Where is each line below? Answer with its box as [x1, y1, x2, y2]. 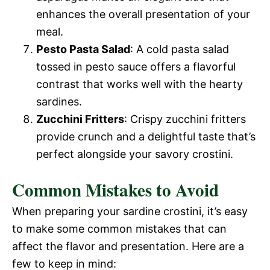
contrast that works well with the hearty [36, 77, 243, 90]
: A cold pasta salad [130, 42, 229, 55]
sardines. [36, 95, 82, 108]
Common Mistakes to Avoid [12, 177, 219, 202]
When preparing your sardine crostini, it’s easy [12, 204, 248, 218]
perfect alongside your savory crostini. [36, 147, 233, 160]
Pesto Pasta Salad [36, 42, 130, 55]
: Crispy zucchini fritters [124, 112, 246, 125]
